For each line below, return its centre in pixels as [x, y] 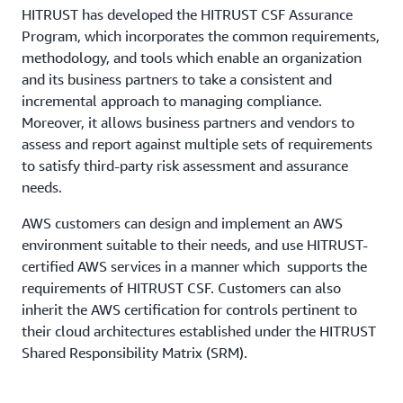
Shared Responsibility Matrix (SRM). [134, 352]
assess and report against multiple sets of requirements [197, 143]
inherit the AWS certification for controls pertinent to [189, 309]
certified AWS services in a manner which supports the [194, 266]
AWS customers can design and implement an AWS [182, 223]
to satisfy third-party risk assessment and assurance [185, 165]
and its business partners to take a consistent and [177, 79]
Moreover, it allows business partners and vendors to [188, 122]
